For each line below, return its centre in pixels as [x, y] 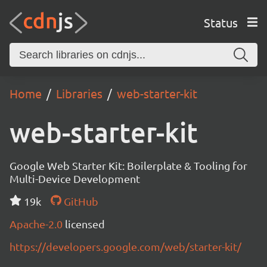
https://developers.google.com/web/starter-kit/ [125, 246]
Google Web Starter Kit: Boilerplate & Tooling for [128, 165]
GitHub [80, 201]
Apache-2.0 [37, 224]
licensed [85, 224]
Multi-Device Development [75, 178]
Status [221, 22]
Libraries [79, 93]
